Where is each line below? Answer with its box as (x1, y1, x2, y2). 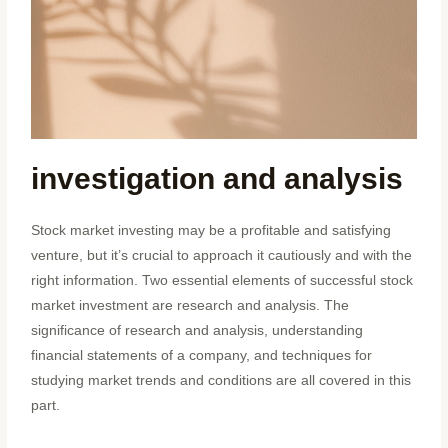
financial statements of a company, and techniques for (31, 348, 373, 364)
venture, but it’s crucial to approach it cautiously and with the (31, 248, 413, 264)
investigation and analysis (31, 162, 404, 196)
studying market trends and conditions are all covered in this (31, 373, 412, 389)
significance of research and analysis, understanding (31, 323, 364, 339)
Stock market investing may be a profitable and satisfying (31, 223, 392, 239)
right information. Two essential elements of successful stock (31, 273, 414, 289)
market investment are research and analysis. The (31, 298, 350, 314)
